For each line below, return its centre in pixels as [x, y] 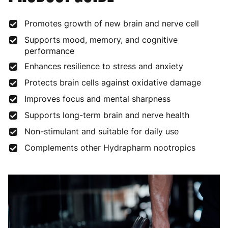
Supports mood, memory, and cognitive [101, 40]
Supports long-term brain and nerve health [107, 115]
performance [49, 51]
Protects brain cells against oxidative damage [113, 82]
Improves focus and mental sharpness [97, 99]
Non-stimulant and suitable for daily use [102, 131]
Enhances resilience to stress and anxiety [104, 66]
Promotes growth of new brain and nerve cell [112, 23]
